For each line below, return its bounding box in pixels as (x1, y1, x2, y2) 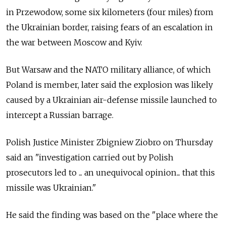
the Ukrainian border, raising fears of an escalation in (6, 22, 213, 33)
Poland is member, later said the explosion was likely (6, 80, 213, 90)
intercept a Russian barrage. (6, 110, 114, 121)
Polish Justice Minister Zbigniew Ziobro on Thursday (6, 137, 213, 148)
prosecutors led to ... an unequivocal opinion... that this (6, 167, 215, 178)
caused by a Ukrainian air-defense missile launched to (6, 95, 217, 105)
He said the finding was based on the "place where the (6, 210, 218, 220)
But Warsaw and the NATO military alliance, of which (6, 65, 211, 75)
